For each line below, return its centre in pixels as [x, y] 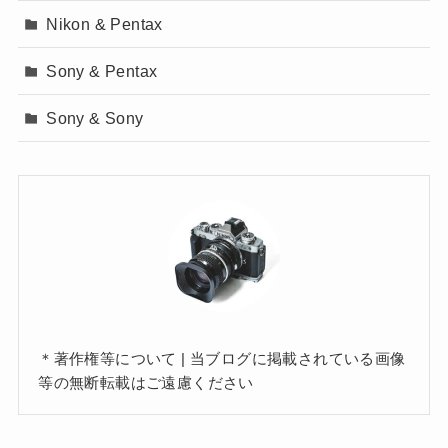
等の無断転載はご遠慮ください [146, 382]
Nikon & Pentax [104, 23]
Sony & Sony [95, 118]
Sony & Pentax [102, 71]
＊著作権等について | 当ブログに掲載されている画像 [222, 358]
